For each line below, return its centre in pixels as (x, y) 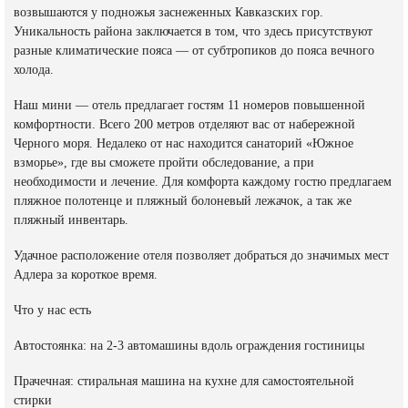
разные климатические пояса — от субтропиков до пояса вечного (194, 51)
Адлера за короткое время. (86, 275)
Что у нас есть (52, 311)
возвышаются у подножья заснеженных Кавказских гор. (168, 13)
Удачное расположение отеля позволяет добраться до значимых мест (201, 256)
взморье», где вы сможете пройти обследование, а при (164, 163)
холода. (34, 70)
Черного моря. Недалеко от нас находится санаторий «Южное (184, 144)
